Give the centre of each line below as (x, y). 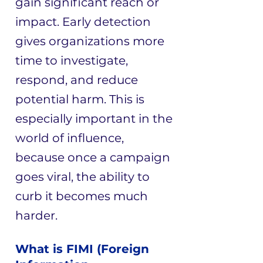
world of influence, (70, 138)
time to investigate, (72, 60)
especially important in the (94, 119)
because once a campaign (93, 157)
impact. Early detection (83, 22)
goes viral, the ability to (82, 177)
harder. (36, 215)
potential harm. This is (80, 99)
